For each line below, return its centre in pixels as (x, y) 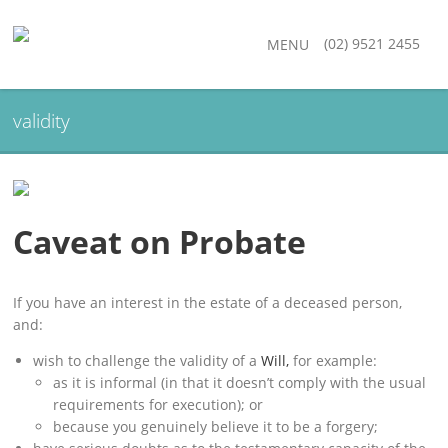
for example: (335, 360)
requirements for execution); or (158, 404)
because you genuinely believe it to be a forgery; (216, 426)
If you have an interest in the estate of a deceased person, (208, 302)
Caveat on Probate (160, 241)
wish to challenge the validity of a (147, 360)
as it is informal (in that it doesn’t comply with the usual (240, 382)
